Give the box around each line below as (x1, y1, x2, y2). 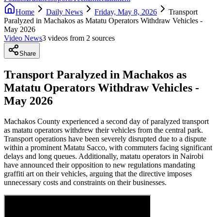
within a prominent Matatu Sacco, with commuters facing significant (4, 143, 212, 152)
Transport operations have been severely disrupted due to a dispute (4, 134, 206, 143)
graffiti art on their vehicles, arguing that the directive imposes (4, 169, 192, 178)
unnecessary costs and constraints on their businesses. (4, 178, 167, 186)
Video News (4, 33, 42, 42)
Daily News (46, 7, 83, 16)
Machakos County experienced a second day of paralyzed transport (4, 117, 209, 125)
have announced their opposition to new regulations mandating (4, 160, 195, 169)
